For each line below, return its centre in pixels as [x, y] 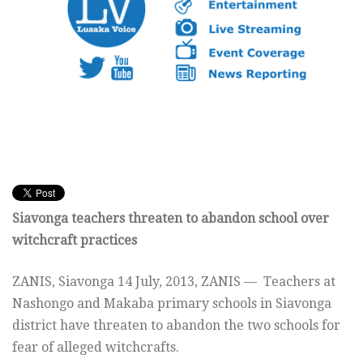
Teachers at [299, 282]
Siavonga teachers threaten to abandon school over [171, 219]
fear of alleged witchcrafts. [96, 348]
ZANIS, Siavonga [65, 282]
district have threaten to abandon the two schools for [176, 326]
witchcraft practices [75, 241]
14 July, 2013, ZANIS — [190, 282]
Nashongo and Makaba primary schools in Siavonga [172, 304]
